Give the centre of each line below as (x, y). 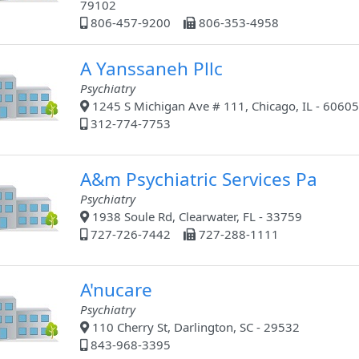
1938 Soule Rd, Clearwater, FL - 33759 (195, 217)
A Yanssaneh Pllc (151, 69)
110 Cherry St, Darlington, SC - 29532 (194, 327)
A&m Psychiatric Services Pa (198, 179)
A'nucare (116, 290)
